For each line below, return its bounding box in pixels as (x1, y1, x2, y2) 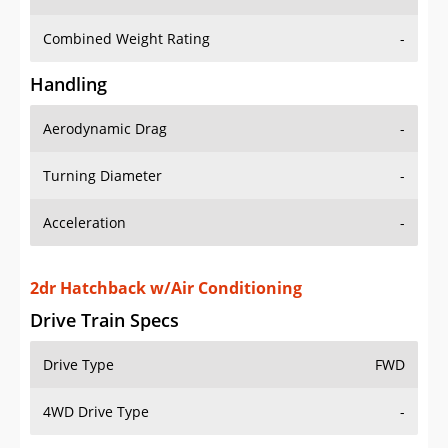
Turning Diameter (43, 166, 162, 186)
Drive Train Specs (30, 308, 179, 333)
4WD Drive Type (43, 402, 149, 422)
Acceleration (43, 213, 126, 233)
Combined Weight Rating (43, 29, 210, 49)
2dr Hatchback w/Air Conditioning (30, 277, 302, 300)
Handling (30, 72, 107, 97)
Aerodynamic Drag (43, 119, 167, 139)
